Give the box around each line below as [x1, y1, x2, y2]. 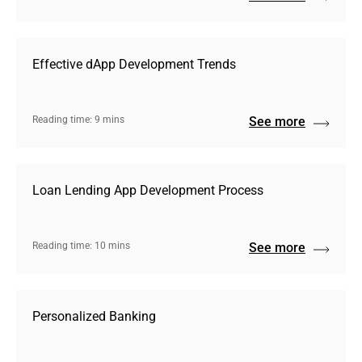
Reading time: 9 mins [32, 114, 124, 125]
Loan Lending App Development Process [32, 183, 263, 198]
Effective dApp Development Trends [32, 57, 236, 72]
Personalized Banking [32, 309, 156, 324]
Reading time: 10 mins [32, 240, 130, 251]
